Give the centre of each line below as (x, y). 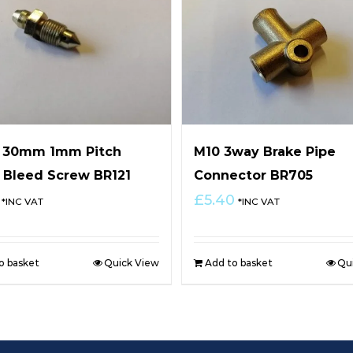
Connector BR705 (253, 175)
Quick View (132, 262)
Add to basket (238, 262)
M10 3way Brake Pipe (264, 151)
